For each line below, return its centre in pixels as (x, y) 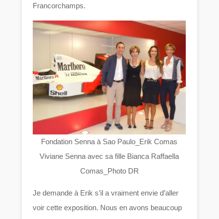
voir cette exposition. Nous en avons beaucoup (108, 208)
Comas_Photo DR (109, 171)
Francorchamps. (59, 6)
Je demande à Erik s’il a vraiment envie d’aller (106, 193)
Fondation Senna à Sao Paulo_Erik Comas (109, 142)
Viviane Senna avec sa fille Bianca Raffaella (109, 156)
